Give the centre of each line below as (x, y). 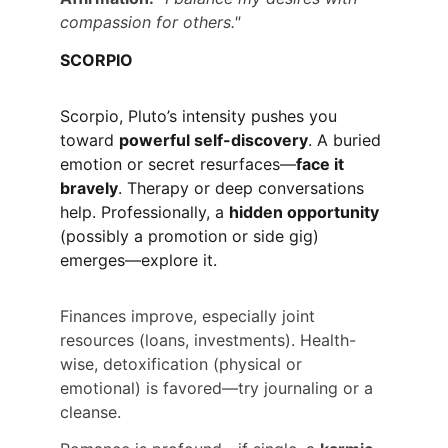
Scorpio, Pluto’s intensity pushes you (201, 115)
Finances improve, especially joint (190, 315)
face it (322, 163)
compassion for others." (150, 21)
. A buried (347, 139)
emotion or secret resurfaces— (178, 163)
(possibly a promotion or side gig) (192, 235)
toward (89, 139)
